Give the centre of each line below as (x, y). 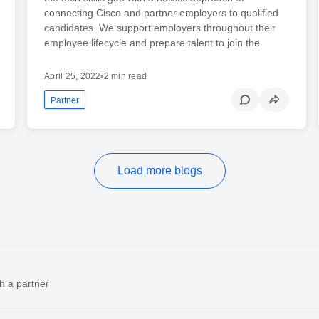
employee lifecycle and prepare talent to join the (152, 42)
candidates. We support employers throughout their (160, 27)
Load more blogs (159, 170)
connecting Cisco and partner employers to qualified (162, 12)
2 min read (125, 76)
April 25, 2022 (73, 76)
